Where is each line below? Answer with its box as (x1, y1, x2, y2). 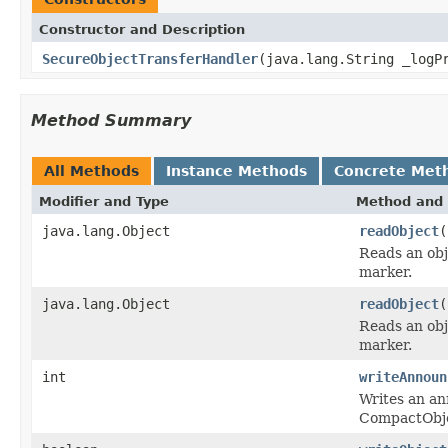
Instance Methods (166, 162, 307, 179)
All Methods (44, 162, 139, 179)
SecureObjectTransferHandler (42, 50, 258, 67)
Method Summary (31, 110, 191, 130)
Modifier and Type (39, 193, 169, 209)
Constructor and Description (39, 21, 245, 37)
